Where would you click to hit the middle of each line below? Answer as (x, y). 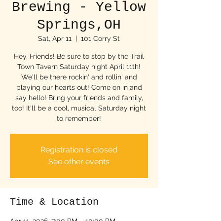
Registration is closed (79, 150)
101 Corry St (100, 38)
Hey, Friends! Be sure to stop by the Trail (79, 56)
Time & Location (54, 202)
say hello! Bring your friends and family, (79, 98)
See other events (79, 162)
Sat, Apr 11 (55, 38)
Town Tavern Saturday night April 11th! (79, 67)
